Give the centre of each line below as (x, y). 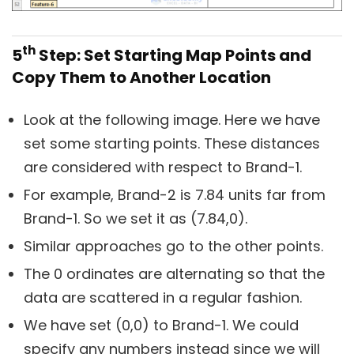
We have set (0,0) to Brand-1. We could (161, 325)
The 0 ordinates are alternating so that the (174, 273)
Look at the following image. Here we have (172, 119)
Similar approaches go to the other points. (173, 246)
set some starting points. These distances (172, 143)
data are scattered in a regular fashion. (163, 297)
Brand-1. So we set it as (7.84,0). (136, 218)
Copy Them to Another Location (141, 77)
